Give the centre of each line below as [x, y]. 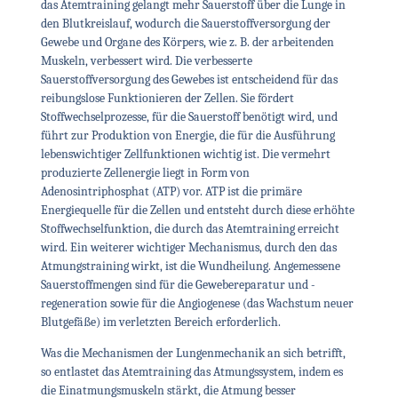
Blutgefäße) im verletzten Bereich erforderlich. [160, 322]
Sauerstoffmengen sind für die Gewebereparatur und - [178, 284]
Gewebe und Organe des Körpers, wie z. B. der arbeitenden [187, 42]
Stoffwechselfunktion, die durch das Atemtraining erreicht [190, 228]
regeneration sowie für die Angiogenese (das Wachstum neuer [197, 303]
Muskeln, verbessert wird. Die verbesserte [146, 60]
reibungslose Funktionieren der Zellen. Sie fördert [167, 98]
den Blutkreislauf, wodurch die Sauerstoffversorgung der [185, 23]
